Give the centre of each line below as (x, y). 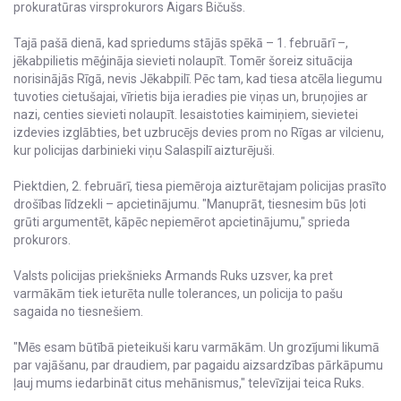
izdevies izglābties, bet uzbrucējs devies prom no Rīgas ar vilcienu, (199, 133)
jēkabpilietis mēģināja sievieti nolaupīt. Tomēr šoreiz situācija (183, 61)
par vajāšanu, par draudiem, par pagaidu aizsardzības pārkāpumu (198, 366)
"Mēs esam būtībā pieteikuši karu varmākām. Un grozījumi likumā (196, 348)
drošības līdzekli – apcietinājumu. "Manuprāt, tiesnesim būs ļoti (190, 205)
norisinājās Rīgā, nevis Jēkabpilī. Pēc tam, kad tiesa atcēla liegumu (198, 79)
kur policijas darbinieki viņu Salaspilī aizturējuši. (144, 151)
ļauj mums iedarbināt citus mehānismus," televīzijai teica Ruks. (189, 384)
